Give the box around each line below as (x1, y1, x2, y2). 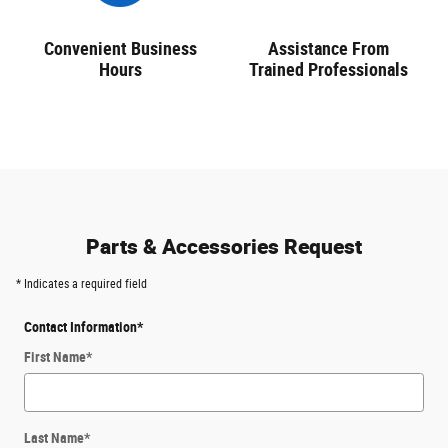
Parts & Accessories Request (86, 231, 362, 260)
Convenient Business (43, 38, 197, 59)
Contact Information (24, 319, 137, 336)
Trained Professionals (248, 59, 408, 80)
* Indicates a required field (16, 276, 147, 291)
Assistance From (267, 38, 389, 59)
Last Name (24, 429, 84, 446)
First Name (24, 348, 86, 365)
